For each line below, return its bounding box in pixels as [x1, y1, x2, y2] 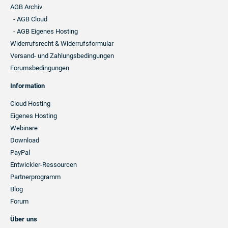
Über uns [10, 215, 37, 223]
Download [10, 136, 39, 144]
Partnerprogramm [10, 173, 61, 181]
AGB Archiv [10, 3, 42, 11]
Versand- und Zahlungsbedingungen [10, 52, 114, 60]
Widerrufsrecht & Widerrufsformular [10, 40, 113, 47]
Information [10, 82, 45, 90]
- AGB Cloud [13, 15, 47, 23]
